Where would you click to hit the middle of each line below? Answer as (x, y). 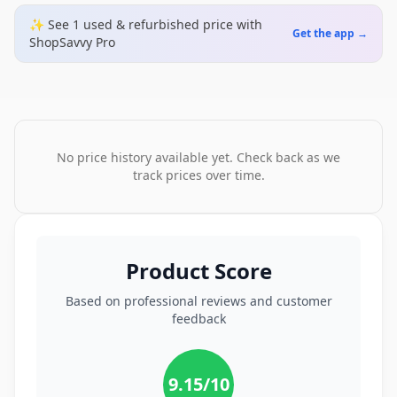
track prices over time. (198, 175)
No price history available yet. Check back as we (198, 157)
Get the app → (330, 33)
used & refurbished (141, 24)
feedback (198, 319)
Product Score (198, 271)
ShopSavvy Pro (72, 42)
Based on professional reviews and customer (198, 301)
